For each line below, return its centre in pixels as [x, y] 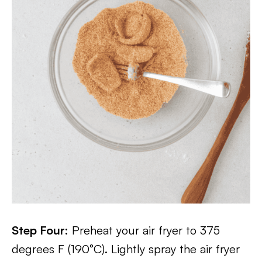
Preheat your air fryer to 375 [144, 230]
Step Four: [40, 230]
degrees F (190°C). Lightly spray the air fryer [126, 249]
